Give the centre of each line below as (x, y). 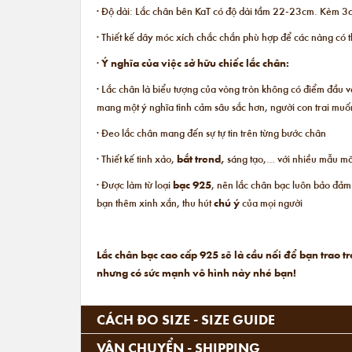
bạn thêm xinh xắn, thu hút (155, 203)
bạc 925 (192, 185)
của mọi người (272, 203)
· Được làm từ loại (135, 185)
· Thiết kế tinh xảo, (137, 159)
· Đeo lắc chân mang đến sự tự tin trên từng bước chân (211, 133)
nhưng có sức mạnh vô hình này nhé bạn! (196, 273)
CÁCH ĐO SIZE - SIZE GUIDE (186, 319)
